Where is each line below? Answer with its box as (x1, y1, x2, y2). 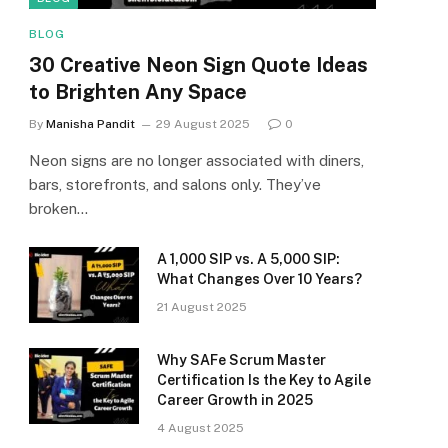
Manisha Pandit (46, 117, 135, 132)
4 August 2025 (157, 421, 244, 436)
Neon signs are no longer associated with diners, (29, 152, 364, 170)
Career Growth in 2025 (157, 392, 313, 409)
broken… (29, 200, 88, 218)
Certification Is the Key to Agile (157, 372, 371, 389)
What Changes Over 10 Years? (157, 271, 362, 288)
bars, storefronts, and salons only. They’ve (29, 176, 321, 194)
